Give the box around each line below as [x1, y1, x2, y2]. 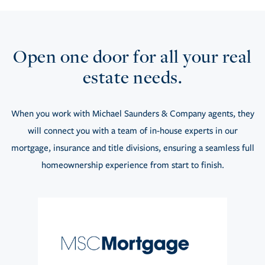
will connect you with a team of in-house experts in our [27, 125, 238, 136]
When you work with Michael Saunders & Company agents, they [11, 108, 254, 119]
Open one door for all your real [13, 44, 252, 68]
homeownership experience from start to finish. [41, 159, 224, 170]
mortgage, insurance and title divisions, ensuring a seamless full [11, 142, 254, 153]
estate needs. [82, 64, 183, 89]
